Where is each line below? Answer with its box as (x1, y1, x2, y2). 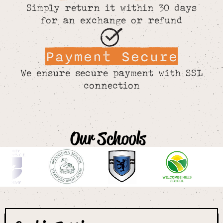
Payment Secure (45, 45, 178, 68)
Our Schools (70, 125, 146, 150)
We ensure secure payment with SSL (20, 67, 203, 78)
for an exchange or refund (41, 14, 182, 26)
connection (83, 79, 140, 91)
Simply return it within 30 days (26, 2, 197, 13)
